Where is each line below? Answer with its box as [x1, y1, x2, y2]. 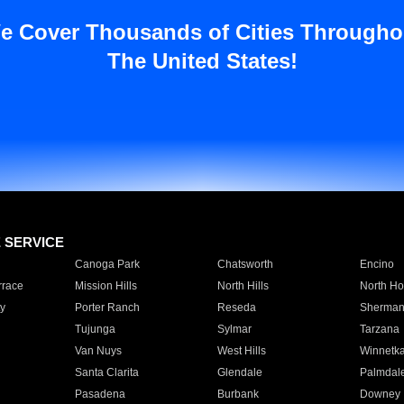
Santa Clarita [74, 366, 139, 379]
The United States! [106, 49, 298, 73]
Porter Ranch [74, 301, 140, 314]
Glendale [216, 366, 262, 379]
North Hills [216, 280, 269, 292]
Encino [359, 258, 394, 271]
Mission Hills [74, 280, 137, 292]
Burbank [216, 388, 259, 400]
